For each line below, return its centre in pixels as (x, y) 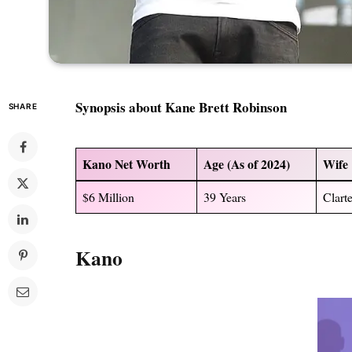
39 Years (225, 196)
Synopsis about (121, 107)
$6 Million (109, 196)
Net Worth (143, 163)
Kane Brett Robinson (226, 107)
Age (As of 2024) (247, 163)
